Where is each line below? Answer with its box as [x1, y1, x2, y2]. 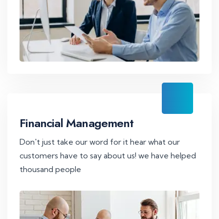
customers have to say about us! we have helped [20, 151, 196, 161]
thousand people [20, 164, 81, 175]
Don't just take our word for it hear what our [20, 137, 180, 147]
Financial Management [20, 114, 133, 132]
